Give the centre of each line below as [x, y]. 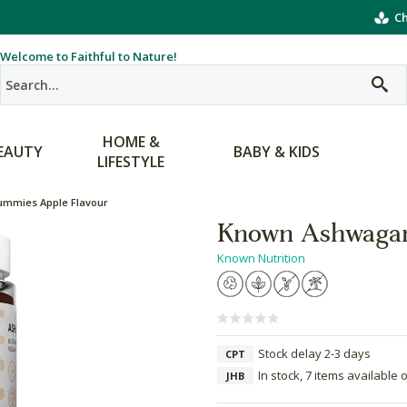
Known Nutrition [261, 258]
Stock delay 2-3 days [314, 353]
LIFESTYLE [131, 162]
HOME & [131, 142]
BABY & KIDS [276, 152]
